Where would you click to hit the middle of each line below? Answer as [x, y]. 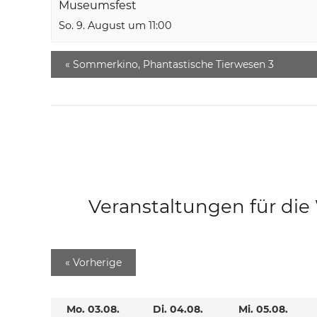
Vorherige [97, 263]
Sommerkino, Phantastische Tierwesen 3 [172, 65]
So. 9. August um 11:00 [115, 26]
